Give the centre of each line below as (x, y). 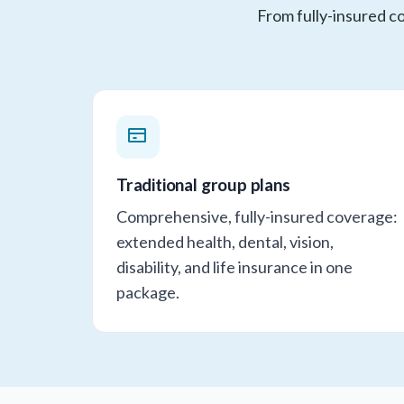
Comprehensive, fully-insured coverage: (257, 216)
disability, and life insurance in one (234, 266)
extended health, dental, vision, (225, 241)
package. (148, 292)
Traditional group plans (203, 184)
